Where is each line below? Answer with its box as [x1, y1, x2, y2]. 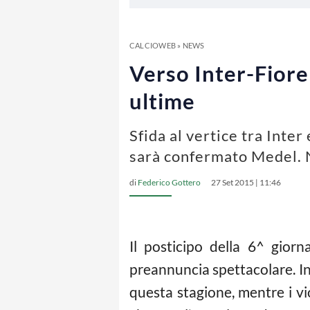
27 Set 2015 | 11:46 [211, 177, 281, 188]
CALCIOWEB [129, 41, 176, 50]
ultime [129, 88, 195, 114]
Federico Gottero [138, 177, 201, 188]
